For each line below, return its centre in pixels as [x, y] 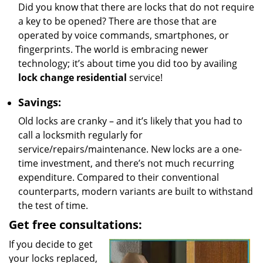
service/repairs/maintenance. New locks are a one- [130, 149]
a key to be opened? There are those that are [117, 21]
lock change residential [73, 77]
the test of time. [53, 205]
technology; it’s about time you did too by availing [128, 63]
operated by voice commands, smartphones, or [124, 35]
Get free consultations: [75, 225]
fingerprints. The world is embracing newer [113, 49]
